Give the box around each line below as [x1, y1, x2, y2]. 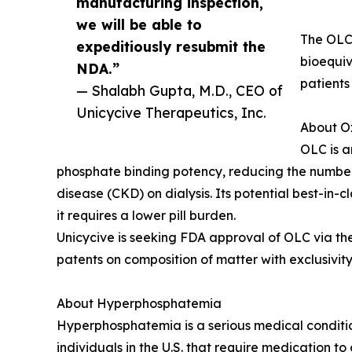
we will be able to [76, 16, 202, 34]
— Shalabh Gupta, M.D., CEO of [76, 82, 283, 100]
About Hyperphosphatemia [57, 295, 222, 312]
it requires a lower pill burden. [57, 207, 236, 224]
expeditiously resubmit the [76, 38, 266, 56]
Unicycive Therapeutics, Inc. [76, 104, 266, 122]
